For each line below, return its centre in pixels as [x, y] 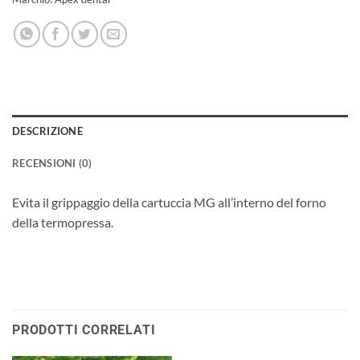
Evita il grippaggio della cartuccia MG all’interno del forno [169, 202]
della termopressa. [63, 222]
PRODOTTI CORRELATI [84, 330]
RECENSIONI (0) [52, 163]
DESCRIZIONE [47, 131]
